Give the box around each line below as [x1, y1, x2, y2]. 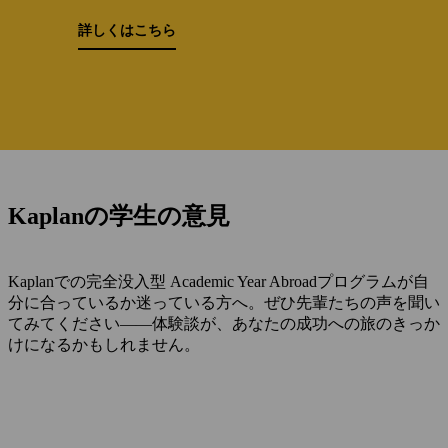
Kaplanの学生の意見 [8, 202, 230, 229]
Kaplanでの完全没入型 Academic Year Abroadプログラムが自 [8, 272, 429, 290]
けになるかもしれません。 [8, 335, 200, 353]
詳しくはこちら [78, 19, 176, 39]
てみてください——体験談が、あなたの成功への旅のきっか [8, 314, 440, 332]
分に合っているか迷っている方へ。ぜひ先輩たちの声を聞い [8, 293, 440, 311]
